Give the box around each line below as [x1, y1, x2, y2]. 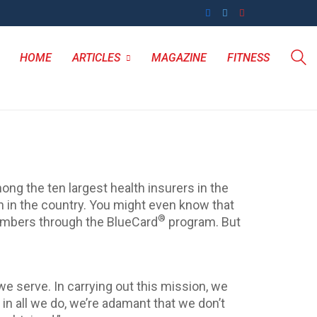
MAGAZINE [151, 50, 207, 64]
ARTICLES [72, 50, 120, 64]
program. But [166, 214, 241, 229]
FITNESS [227, 50, 270, 64]
